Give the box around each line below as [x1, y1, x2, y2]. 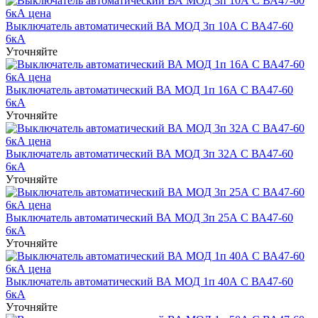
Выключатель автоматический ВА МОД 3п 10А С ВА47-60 [6, 19, 293, 32]
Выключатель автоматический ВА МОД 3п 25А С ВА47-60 [6, 211, 293, 224]
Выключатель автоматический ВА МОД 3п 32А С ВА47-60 [6, 147, 293, 160]
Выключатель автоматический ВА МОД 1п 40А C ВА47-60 [6, 275, 293, 287]
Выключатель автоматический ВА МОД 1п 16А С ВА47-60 [6, 83, 293, 96]
